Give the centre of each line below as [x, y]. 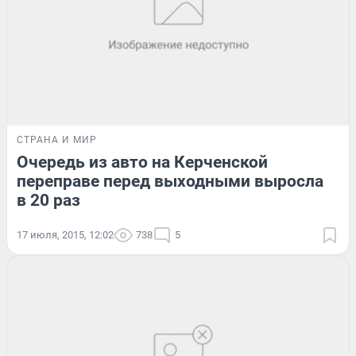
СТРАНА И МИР [57, 139]
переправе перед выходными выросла [170, 181]
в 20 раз [48, 200]
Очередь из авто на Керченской [142, 162]
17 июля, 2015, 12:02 [65, 234]
